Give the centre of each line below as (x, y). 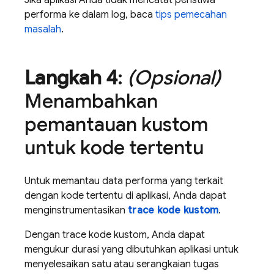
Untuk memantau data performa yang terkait (124, 181)
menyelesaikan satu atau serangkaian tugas (122, 264)
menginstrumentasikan (76, 210)
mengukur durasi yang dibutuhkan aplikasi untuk (131, 250)
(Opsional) (174, 78)
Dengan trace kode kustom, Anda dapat (115, 235)
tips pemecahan (191, 15)
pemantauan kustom (116, 124)
